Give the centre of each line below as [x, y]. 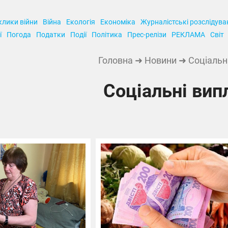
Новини [160, 60]
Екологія [80, 22]
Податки [51, 35]
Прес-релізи [147, 35]
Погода [19, 35]
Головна [115, 60]
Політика [107, 35]
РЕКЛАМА [189, 35]
